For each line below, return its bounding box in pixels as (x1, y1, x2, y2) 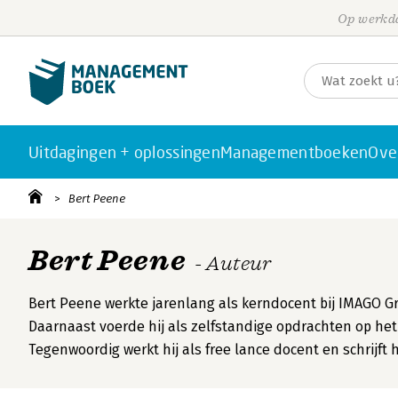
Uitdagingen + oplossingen (28, 142, 220, 162)
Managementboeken (220, 142, 369, 162)
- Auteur (195, 252, 272, 275)
